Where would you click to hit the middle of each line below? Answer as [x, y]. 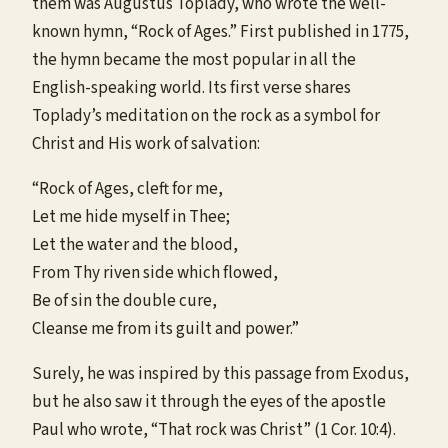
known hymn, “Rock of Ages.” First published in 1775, [220, 31]
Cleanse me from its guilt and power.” [165, 328]
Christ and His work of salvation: [146, 143]
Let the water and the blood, [135, 244]
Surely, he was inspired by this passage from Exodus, [220, 373]
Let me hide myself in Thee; [131, 216]
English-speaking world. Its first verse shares [191, 87]
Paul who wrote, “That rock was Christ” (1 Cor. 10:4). [214, 429]
